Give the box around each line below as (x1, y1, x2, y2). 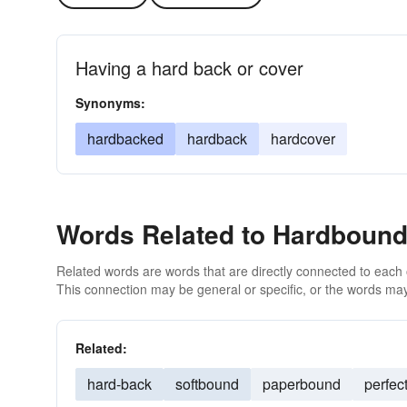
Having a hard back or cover (75, 55, 303, 81)
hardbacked (87, 128, 164, 149)
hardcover (271, 128, 335, 149)
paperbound (263, 373, 341, 394)
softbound (175, 373, 239, 394)
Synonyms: (75, 94, 145, 112)
